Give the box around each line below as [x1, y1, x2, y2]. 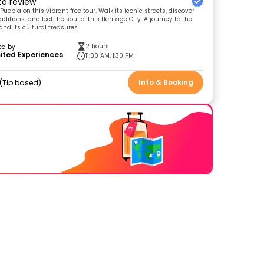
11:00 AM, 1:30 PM [85, 51, 134, 60]
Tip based [2, 77, 39, 88]
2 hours [85, 42, 110, 51]
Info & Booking [138, 77, 193, 87]
